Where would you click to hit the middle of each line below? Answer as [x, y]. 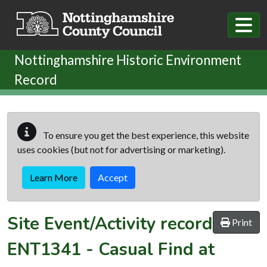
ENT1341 [44, 249]
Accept [113, 177]
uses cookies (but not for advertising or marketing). [121, 149]
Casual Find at [156, 249]
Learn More [54, 177]
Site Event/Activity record [110, 223]
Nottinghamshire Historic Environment [128, 60]
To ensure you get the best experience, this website [145, 135]
